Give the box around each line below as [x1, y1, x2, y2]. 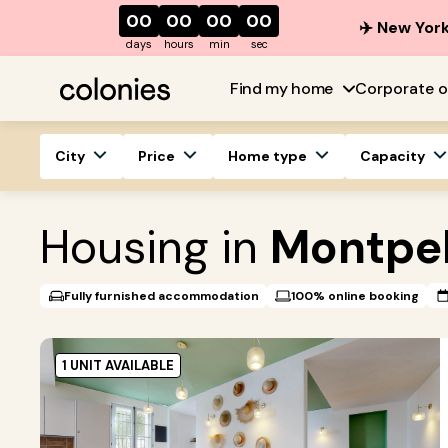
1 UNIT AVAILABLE [62, 357, 174, 375]
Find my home [230, 77, 334, 99]
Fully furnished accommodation [64, 287, 259, 304]
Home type [228, 146, 307, 165]
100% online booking [291, 287, 419, 304]
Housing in [40, 217, 270, 277]
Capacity [360, 146, 425, 165]
